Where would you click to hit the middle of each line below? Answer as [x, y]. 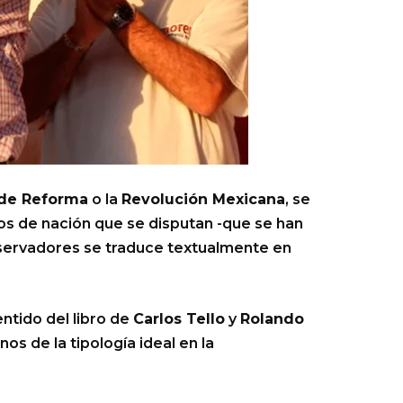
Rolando [272, 319]
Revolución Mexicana [203, 199]
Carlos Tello [179, 319]
